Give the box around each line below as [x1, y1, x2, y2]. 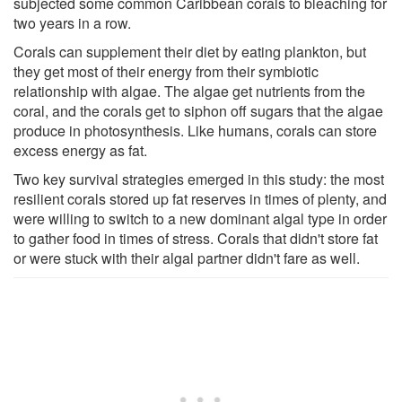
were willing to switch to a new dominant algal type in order [13, 207, 387, 229]
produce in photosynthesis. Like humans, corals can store [13, 119, 377, 141]
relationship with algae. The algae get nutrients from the [13, 80, 365, 101]
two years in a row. [13, 12, 131, 33]
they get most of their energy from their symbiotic [13, 60, 319, 82]
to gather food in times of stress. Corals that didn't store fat [13, 227, 378, 249]
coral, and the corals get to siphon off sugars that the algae [13, 100, 383, 121]
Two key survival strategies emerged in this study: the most [13, 168, 384, 189]
